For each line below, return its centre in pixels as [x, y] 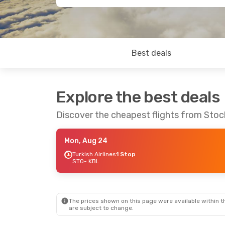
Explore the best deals [138, 97]
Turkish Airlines [94, 154]
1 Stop [126, 154]
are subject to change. [101, 208]
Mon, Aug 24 [86, 141]
